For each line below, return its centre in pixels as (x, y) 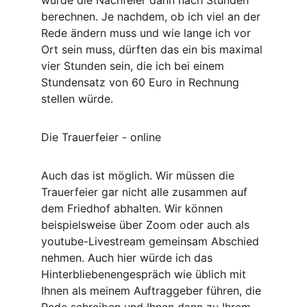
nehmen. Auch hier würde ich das (128, 258)
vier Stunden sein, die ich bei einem (134, 66)
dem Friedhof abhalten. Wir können (134, 208)
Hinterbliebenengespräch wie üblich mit (145, 274)
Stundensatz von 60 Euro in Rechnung (142, 82)
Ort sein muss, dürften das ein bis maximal (153, 49)
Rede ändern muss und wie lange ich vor (148, 33)
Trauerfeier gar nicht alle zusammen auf (146, 192)
